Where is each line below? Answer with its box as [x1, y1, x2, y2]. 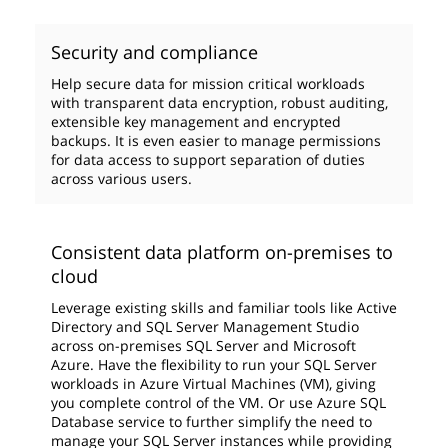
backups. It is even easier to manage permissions [51, 131, 381, 150]
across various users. [51, 169, 192, 188]
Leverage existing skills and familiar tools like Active [51, 298, 397, 317]
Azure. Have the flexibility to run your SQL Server [51, 355, 377, 374]
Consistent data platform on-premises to [51, 240, 393, 264]
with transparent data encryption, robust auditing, [51, 93, 388, 112]
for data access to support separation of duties [51, 150, 365, 169]
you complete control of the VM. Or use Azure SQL [51, 393, 386, 412]
